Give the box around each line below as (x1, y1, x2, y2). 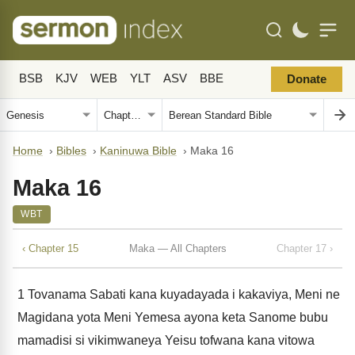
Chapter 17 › (277, 242, 333, 254)
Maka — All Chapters (128, 242, 227, 254)
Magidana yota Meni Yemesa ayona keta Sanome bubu (17, 311, 328, 324)
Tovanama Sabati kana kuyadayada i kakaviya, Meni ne (25, 288, 340, 301)
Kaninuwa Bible (100, 145, 177, 157)
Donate (287, 73, 326, 86)
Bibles (56, 145, 86, 157)
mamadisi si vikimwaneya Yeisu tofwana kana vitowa (17, 334, 315, 347)
